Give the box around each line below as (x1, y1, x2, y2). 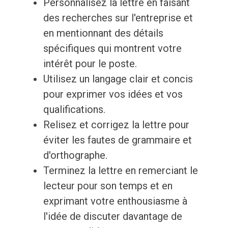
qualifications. (43, 103, 105, 116)
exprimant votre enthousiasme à (43, 195, 187, 208)
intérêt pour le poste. (43, 58, 137, 70)
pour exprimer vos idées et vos (43, 88, 183, 101)
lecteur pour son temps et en (43, 180, 173, 192)
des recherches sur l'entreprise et (43, 12, 193, 24)
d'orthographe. (43, 149, 107, 162)
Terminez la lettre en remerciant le (43, 164, 198, 177)
